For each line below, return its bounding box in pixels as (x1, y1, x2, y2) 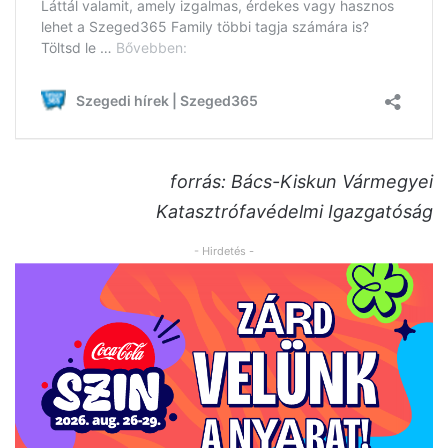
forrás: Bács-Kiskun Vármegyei (170, 171, 433, 193)
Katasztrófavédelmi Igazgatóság (156, 201, 433, 223)
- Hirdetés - (194, 244, 254, 259)
